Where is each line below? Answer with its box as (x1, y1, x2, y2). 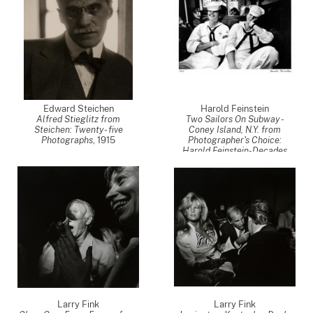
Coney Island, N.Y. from (189, 124, 281, 135)
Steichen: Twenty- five (34, 124, 123, 135)
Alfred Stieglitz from (36, 114, 120, 124)
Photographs (41, 135, 93, 145)
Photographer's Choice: (188, 135, 282, 145)
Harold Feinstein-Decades (182, 145, 287, 156)
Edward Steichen (43, 103, 114, 114)
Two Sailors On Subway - (185, 114, 284, 124)
